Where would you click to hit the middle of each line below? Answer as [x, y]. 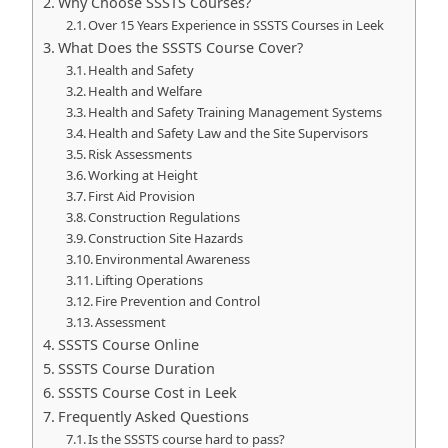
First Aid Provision [142, 196]
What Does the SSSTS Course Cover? [180, 47]
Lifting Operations [149, 280]
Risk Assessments [140, 154]
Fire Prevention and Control [178, 301]
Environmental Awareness [173, 259]
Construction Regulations [164, 217]
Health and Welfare [145, 91]
